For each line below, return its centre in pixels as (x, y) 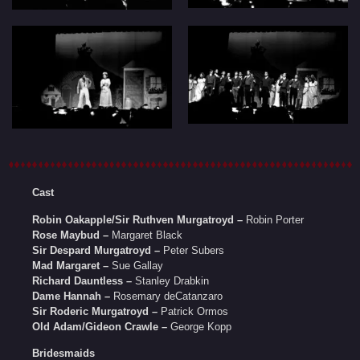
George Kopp (200, 326)
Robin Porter (274, 219)
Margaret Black (146, 235)
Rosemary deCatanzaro (167, 296)
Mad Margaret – (71, 265)
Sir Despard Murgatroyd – (96, 250)
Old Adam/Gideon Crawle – (100, 326)
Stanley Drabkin (171, 280)
